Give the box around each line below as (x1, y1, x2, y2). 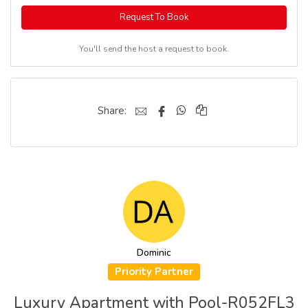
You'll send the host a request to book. (79, 43, 229, 54)
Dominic (137, 245, 171, 259)
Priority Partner (115, 264, 193, 278)
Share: (98, 103, 126, 118)
